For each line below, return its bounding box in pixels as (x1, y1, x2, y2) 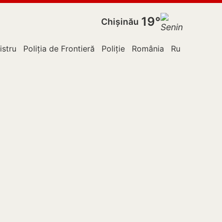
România (132, 44, 164, 54)
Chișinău (101, 16, 139, 27)
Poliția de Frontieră (23, 44, 95, 54)
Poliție (102, 44, 125, 54)
